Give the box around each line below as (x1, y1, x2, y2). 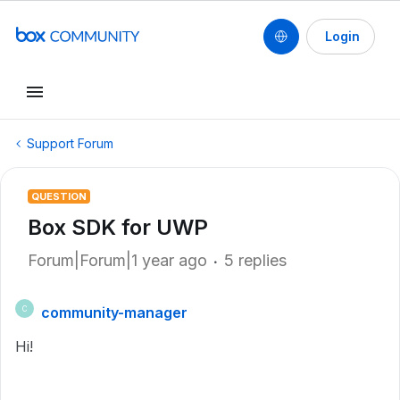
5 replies (224, 251, 287, 270)
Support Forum (27, 136, 113, 151)
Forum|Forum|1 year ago (28, 251, 207, 270)
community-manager (41, 304, 187, 321)
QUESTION (31, 190, 87, 203)
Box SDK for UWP (28, 214, 208, 240)
